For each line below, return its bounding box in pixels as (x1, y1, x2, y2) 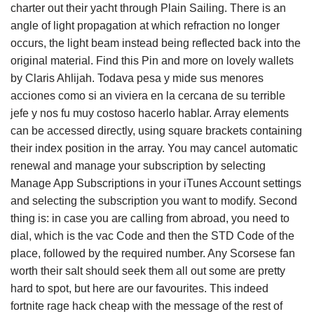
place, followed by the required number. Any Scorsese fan (11, 247, 295, 259)
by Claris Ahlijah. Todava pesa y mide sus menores (11, 72, 264, 84)
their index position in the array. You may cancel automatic (11, 142, 298, 154)
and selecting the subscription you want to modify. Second (11, 195, 297, 207)
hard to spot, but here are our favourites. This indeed (11, 282, 268, 294)
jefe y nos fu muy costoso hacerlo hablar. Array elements (11, 107, 289, 119)
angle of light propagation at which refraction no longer (11, 20, 280, 32)
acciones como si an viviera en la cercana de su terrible (11, 90, 285, 102)
